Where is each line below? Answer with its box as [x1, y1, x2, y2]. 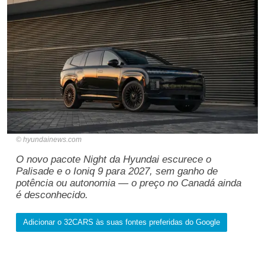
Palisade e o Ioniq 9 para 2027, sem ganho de [16, 166, 218, 177]
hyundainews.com [23, 135, 82, 144]
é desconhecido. [16, 189, 88, 201]
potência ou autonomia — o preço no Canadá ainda [16, 177, 241, 189]
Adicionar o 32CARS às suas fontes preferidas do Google [23, 218, 220, 227]
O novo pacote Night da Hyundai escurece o [16, 154, 211, 166]
